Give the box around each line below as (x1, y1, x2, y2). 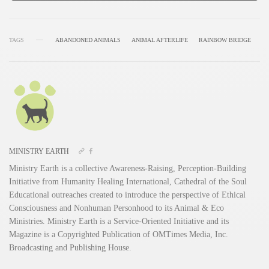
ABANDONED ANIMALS (55, 36, 121, 43)
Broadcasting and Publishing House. (9, 243, 132, 252)
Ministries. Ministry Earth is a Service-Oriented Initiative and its (9, 216, 229, 226)
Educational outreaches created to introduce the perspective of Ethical (9, 190, 246, 199)
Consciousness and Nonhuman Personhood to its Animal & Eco (9, 203, 225, 213)
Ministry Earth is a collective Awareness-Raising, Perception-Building (9, 163, 247, 173)
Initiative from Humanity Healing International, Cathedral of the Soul (9, 177, 247, 186)
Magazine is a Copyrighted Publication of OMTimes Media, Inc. (9, 229, 229, 239)
